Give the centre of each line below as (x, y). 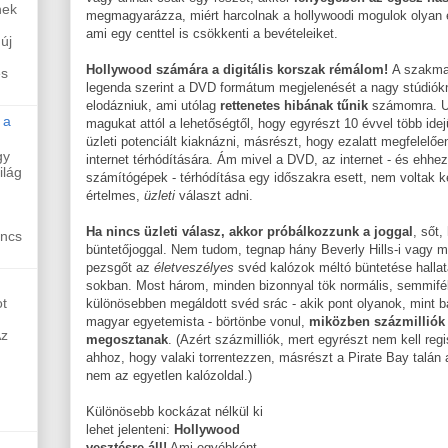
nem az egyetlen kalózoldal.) (169, 375)
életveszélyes (194, 267)
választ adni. (214, 195)
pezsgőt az (120, 267)
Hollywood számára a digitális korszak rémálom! (237, 69)
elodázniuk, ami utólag (153, 105)
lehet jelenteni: (130, 429)
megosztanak (127, 339)
